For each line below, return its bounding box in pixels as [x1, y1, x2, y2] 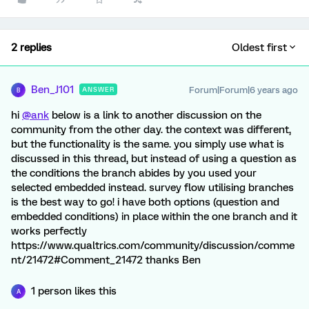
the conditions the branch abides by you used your [11, 167, 257, 179]
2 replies [11, 41, 52, 54]
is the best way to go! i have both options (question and [11, 196, 279, 208]
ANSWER [82, 86, 114, 93]
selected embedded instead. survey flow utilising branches [11, 181, 294, 194]
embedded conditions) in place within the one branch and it [11, 210, 297, 223]
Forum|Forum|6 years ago [189, 85, 298, 95]
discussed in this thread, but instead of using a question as [11, 152, 297, 165]
